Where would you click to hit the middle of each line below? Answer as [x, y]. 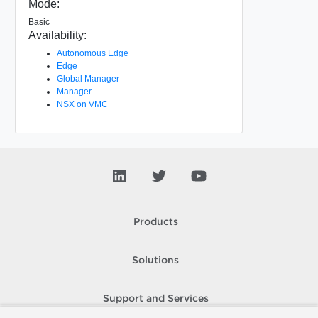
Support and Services [155, 299]
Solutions [155, 261]
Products [155, 222]
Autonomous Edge [92, 53]
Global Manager [88, 78]
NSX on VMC [82, 104]
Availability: [57, 35]
